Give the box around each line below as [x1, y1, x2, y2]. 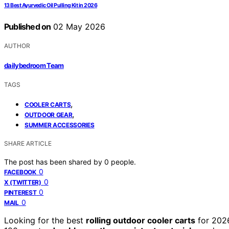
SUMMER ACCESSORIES [25, 121, 95, 129]
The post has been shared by [4, 157, 104, 166]
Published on [4, 21, 51, 32]
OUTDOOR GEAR [25, 110, 73, 119]
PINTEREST [4, 188, 37, 196]
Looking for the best [4, 215, 86, 225]
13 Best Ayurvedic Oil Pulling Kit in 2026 [4, 2, 98, 9]
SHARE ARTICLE [4, 139, 52, 147]
